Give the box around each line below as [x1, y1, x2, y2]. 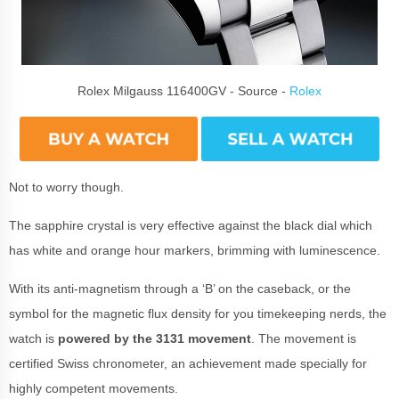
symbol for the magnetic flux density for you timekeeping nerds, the [9, 305, 387, 321]
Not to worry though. [9, 179, 127, 194]
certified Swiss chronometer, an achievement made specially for [9, 355, 367, 370]
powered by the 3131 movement [58, 330, 251, 346]
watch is [9, 330, 58, 346]
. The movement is [251, 330, 356, 346]
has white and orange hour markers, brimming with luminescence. [9, 242, 384, 257]
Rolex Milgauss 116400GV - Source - [77, 83, 289, 98]
